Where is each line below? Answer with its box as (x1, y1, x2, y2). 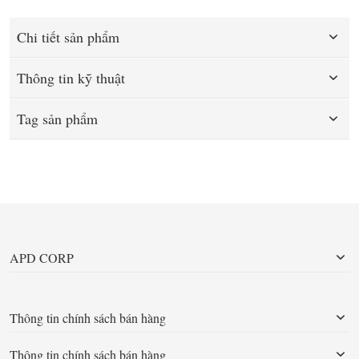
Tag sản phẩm (17, 108, 98, 128)
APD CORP (10, 248, 74, 266)
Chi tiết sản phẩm (17, 26, 119, 46)
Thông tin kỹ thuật (17, 67, 125, 87)
